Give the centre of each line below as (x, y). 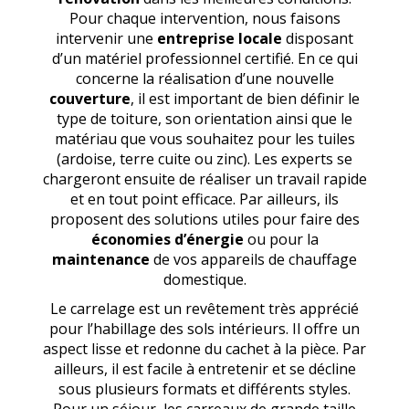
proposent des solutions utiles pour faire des (204, 219)
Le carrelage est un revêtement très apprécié (204, 309)
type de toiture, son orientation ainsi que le (204, 119)
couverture (90, 99)
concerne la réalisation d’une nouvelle (204, 79)
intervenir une (106, 38)
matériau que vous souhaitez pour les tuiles (204, 139)
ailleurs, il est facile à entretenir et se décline (204, 369)
